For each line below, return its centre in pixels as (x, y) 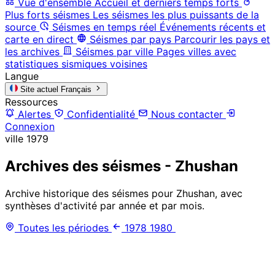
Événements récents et (213, 27)
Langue (22, 76)
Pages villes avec (196, 51)
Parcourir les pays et (222, 39)
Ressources (31, 102)
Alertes (34, 114)
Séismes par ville (114, 51)
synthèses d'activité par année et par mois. (105, 205)
